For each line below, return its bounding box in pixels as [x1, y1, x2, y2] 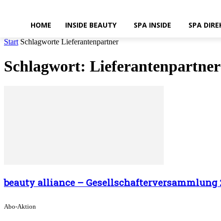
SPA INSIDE [134, 20, 171, 30]
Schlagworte [20, 37, 59, 46]
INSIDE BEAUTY [65, 20, 116, 30]
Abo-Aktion [4, 203, 36, 211]
